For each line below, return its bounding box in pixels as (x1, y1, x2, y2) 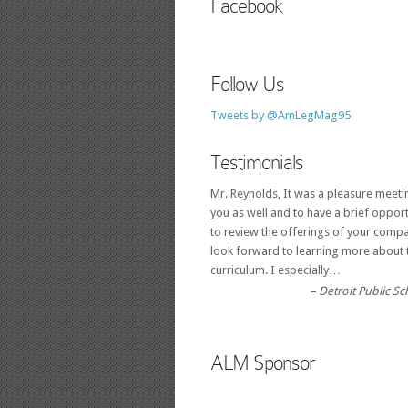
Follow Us (210, 72, 284, 96)
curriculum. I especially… (210, 262, 341, 277)
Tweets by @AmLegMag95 (210, 107, 351, 122)
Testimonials (210, 150, 303, 174)
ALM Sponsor (210, 351, 315, 374)
